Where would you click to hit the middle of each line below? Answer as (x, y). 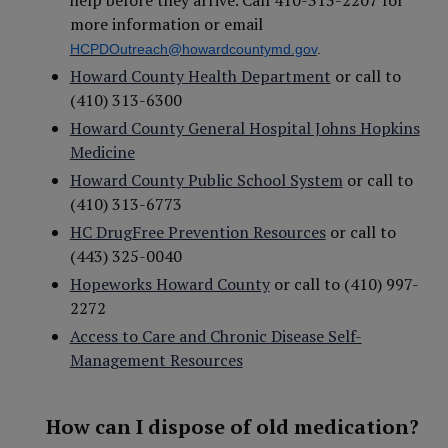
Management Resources (156, 360)
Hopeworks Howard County (169, 284)
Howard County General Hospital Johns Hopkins (244, 128)
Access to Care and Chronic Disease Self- (215, 336)
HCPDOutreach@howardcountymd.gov (193, 49)
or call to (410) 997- (344, 284)
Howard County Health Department (200, 76)
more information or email (166, 24)
